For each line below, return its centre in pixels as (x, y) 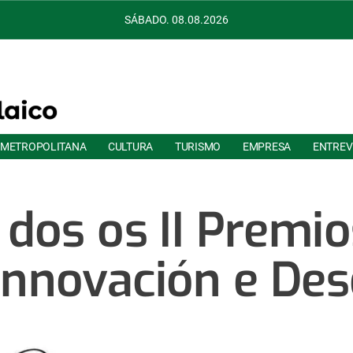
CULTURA (130, 147)
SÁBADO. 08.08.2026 (176, 20)
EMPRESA (266, 147)
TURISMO (197, 147)
